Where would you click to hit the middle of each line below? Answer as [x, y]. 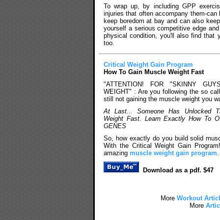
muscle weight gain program [173, 153]
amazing [117, 153]
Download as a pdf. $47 [178, 170]
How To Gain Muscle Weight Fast [154, 72]
